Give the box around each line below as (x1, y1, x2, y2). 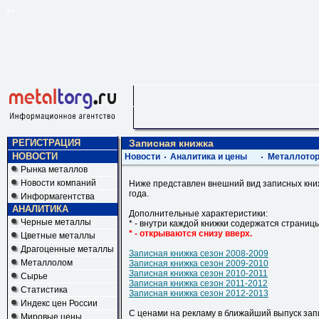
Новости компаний (21, 178, 96, 188)
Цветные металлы (21, 231, 95, 241)
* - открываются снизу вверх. (129, 229, 252, 239)
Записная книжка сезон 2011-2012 (129, 278, 268, 288)
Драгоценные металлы (21, 244, 114, 254)
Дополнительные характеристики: (129, 209, 268, 219)
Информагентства (21, 192, 95, 202)
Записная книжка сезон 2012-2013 (129, 288, 268, 298)
